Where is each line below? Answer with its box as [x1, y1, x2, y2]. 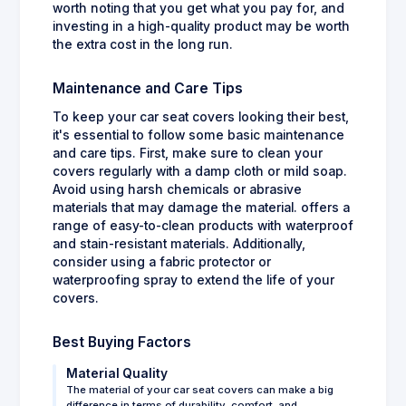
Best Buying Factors [53, 333, 191, 352]
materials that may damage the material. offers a [53, 200, 350, 216]
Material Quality [66, 366, 168, 382]
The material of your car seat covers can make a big [66, 383, 333, 397]
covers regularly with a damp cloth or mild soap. [53, 164, 347, 179]
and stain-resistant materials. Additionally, [53, 237, 305, 252]
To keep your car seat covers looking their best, [53, 110, 349, 125]
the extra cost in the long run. [53, 37, 233, 53]
